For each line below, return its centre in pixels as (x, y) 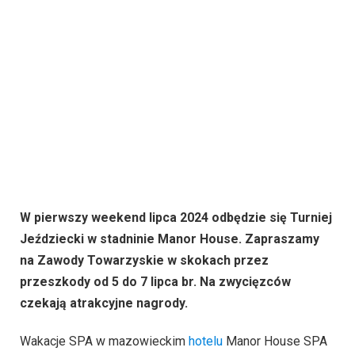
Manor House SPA (275, 341)
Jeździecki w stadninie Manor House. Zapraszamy (170, 239)
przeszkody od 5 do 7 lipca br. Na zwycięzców (155, 282)
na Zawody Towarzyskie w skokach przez (144, 261)
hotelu (206, 341)
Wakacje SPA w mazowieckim (104, 341)
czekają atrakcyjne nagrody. (104, 303)
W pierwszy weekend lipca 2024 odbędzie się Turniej (176, 218)
